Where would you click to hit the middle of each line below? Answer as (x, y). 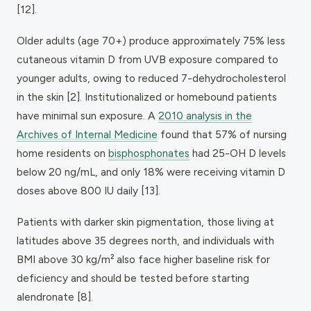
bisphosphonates (149, 153)
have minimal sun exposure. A (87, 115)
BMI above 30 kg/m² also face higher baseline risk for (143, 259)
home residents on (62, 153)
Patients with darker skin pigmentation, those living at (145, 221)
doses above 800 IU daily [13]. (89, 190)
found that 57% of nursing (222, 134)
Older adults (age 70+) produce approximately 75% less (151, 40)
